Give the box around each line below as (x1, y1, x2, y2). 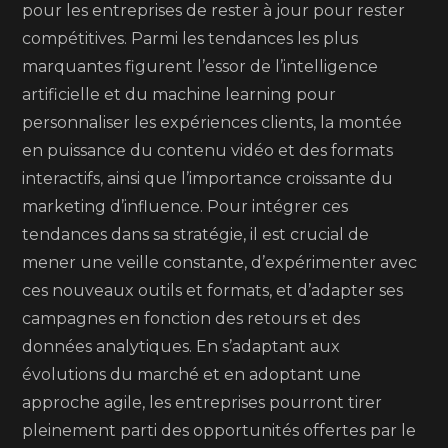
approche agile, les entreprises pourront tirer (22, 393, 383, 412)
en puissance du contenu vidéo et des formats (22, 141, 394, 160)
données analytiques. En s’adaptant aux (22, 337, 341, 356)
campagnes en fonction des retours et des (22, 309, 361, 328)
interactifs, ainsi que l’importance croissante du (22, 169, 394, 188)
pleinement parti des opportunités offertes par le (22, 421, 417, 440)
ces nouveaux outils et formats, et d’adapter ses (22, 281, 404, 300)
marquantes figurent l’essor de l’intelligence (22, 57, 379, 76)
